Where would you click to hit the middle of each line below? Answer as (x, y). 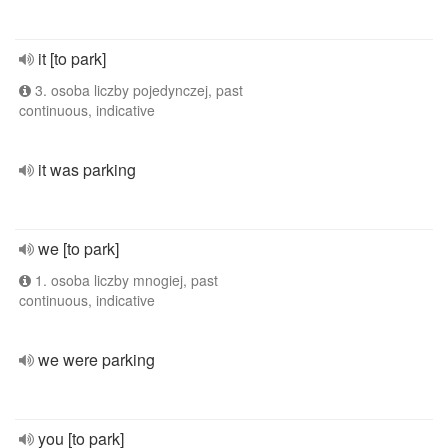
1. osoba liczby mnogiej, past (124, 280)
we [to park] (78, 248)
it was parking (87, 169)
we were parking (96, 359)
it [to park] (72, 58)
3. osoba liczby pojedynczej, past (137, 90)
